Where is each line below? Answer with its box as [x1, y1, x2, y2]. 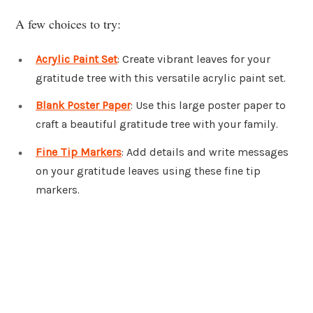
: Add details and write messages [122, 145, 289, 159]
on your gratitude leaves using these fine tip [36, 164, 261, 178]
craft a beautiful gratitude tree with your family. [36, 117, 278, 131]
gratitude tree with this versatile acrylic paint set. [36, 71, 286, 85]
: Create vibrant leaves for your [117, 52, 270, 66]
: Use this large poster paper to [131, 99, 286, 112]
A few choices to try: [15, 15, 121, 32]
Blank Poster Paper [36, 99, 131, 112]
